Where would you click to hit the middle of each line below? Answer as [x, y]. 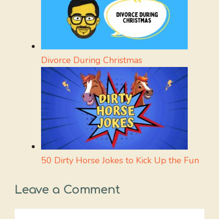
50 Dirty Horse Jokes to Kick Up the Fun [120, 161]
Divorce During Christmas [92, 60]
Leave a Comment [67, 190]
